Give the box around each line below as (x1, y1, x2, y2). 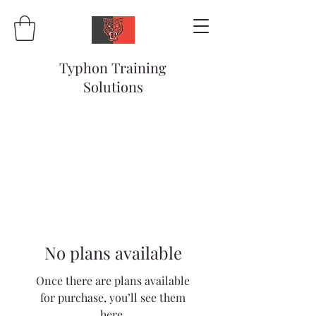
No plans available (44, 241, 182, 264)
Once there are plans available (36, 272, 190, 288)
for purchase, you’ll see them (40, 289, 186, 305)
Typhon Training (59, 57, 166, 77)
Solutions (83, 76, 143, 96)
